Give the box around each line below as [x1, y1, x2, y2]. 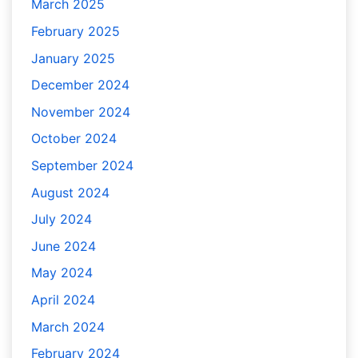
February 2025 [31, 23, 120, 40]
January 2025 [31, 50, 115, 66]
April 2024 [31, 292, 95, 308]
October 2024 [31, 130, 117, 147]
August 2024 [31, 184, 109, 201]
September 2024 [31, 157, 133, 174]
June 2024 [31, 237, 96, 254]
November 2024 [31, 103, 130, 120]
